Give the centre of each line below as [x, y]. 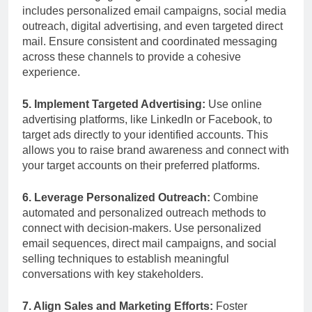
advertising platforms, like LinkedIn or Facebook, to [147, 120]
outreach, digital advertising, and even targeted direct [153, 26]
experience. [51, 72]
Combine [234, 198]
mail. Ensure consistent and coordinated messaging [150, 42]
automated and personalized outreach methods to [144, 213]
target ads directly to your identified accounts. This [145, 135]
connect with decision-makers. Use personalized [142, 228]
